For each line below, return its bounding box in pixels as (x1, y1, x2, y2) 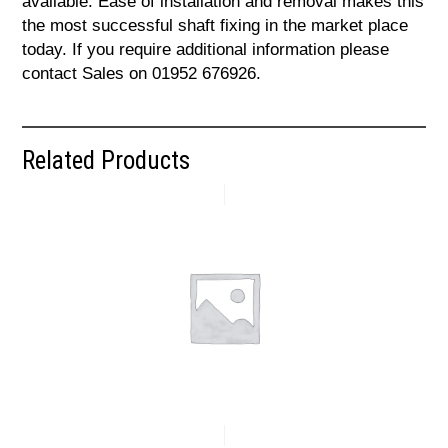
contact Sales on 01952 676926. (22, 64, 262, 84)
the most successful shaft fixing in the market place (22, 16, 409, 36)
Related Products (22, 146, 191, 176)
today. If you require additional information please (22, 40, 390, 60)
